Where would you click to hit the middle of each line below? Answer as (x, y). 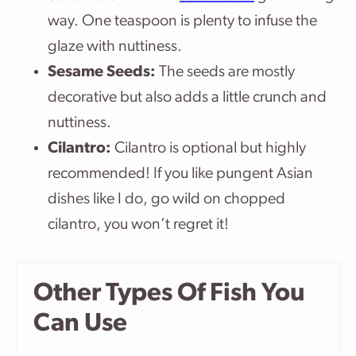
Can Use (80, 324)
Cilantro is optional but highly (210, 149)
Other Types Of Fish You (169, 294)
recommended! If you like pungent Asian (180, 174)
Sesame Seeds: (103, 72)
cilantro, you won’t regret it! (138, 225)
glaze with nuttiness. (115, 47)
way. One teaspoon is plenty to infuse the (182, 21)
